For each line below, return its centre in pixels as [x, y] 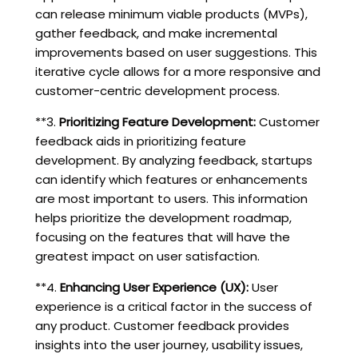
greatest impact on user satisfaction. [147, 256]
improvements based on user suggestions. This [176, 52]
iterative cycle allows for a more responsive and [177, 71]
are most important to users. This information [171, 198]
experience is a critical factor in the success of [173, 306]
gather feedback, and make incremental [156, 33]
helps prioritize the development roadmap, [163, 217]
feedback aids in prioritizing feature [140, 141]
